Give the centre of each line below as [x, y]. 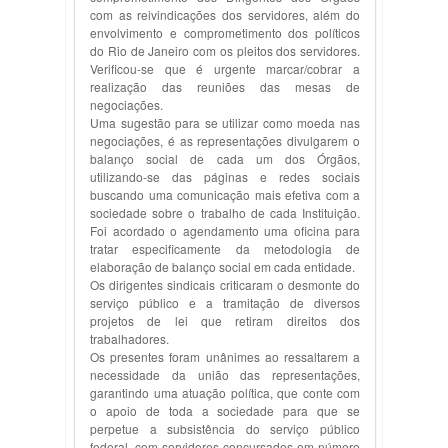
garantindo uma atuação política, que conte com [225, 392]
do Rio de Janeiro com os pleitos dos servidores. [225, 50]
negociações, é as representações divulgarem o [225, 140]
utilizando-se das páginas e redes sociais [225, 176]
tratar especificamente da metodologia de [225, 248]
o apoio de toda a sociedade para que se [225, 410]
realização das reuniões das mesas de [225, 86]
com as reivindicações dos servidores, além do [225, 14]
